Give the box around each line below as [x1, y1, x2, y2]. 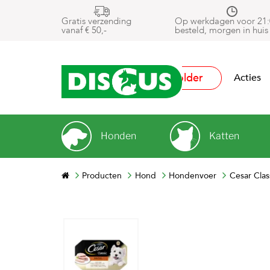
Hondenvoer [169, 170, 217, 181]
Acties [234, 71, 261, 84]
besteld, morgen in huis [175, 24, 268, 36]
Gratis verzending [61, 15, 131, 27]
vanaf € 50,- [61, 24, 107, 36]
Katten [209, 130, 240, 142]
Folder [171, 70, 203, 86]
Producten [82, 170, 122, 181]
